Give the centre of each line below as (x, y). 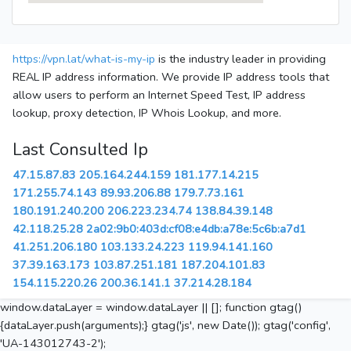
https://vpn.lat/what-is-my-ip (84, 59)
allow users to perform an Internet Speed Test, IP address (159, 95)
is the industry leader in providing (241, 59)
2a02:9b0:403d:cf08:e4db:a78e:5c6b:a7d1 (196, 229)
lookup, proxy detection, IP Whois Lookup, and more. (147, 113)
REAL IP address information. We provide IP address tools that (171, 77)
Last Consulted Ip (80, 150)
